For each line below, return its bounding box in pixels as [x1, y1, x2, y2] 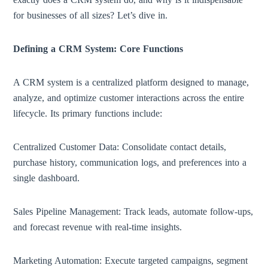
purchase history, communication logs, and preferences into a [13, 157, 247, 167]
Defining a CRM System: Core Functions [13, 44, 184, 54]
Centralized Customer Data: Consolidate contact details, [13, 142, 227, 152]
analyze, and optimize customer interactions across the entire [13, 93, 245, 103]
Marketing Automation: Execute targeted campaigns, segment [13, 255, 248, 266]
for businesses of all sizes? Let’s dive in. [13, 10, 168, 20]
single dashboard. [13, 173, 80, 183]
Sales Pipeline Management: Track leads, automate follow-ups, [13, 206, 254, 217]
